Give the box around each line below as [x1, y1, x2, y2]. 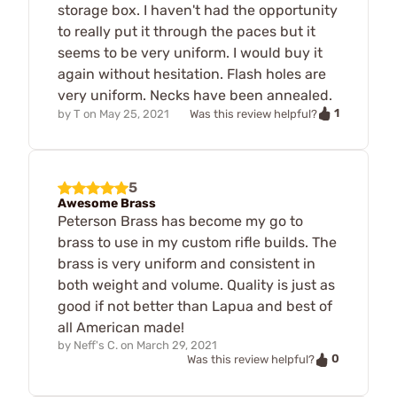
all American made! [58, 319, 184, 337]
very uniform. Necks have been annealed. [58, 86, 332, 104]
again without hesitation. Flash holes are [58, 65, 326, 82]
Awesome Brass [58, 196, 156, 212]
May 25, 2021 [99, 106, 169, 121]
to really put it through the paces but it [58, 22, 315, 40]
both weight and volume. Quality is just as [58, 276, 335, 294]
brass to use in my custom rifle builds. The [58, 234, 337, 252]
